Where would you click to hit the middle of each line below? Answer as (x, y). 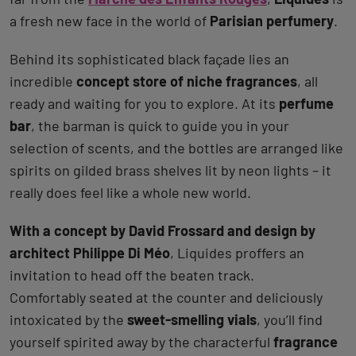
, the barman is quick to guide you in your (160, 126)
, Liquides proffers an (237, 253)
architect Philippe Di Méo (90, 253)
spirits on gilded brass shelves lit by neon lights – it (170, 170)
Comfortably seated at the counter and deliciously (166, 297)
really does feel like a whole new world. (130, 192)
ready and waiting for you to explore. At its (144, 103)
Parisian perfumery (272, 21)
